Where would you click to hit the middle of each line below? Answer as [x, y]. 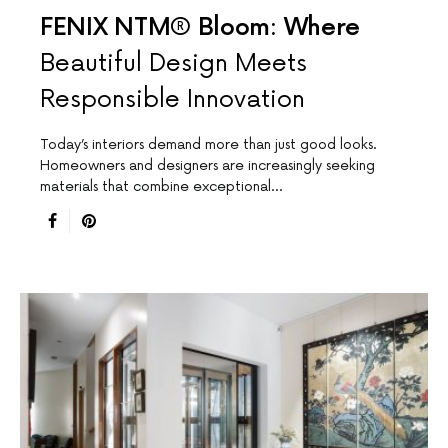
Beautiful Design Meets [173, 63]
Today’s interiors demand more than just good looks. [208, 144]
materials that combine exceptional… [161, 186]
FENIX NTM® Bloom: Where [200, 27]
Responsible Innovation [172, 99]
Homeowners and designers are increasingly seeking [207, 165]
